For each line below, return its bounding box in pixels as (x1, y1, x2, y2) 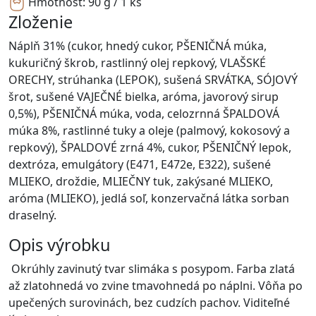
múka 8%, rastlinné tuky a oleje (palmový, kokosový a (8, 122, 290, 138)
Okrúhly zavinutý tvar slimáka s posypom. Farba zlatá (8, 260, 295, 276)
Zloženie (8, 10, 73, 33)
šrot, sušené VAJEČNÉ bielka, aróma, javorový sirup (8, 88, 279, 104)
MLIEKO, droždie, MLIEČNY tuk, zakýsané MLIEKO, (8, 173, 273, 189)
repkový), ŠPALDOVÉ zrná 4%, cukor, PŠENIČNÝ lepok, (8, 139, 291, 155)
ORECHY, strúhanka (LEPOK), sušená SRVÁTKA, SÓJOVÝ (8, 71, 298, 87)
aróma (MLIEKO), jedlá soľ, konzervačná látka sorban (8, 190, 289, 206)
